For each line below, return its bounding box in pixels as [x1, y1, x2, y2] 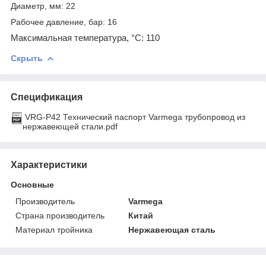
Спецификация [11, 91, 83, 102]
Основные [11, 179, 54, 189]
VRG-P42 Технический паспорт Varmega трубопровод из [25, 112, 245, 122]
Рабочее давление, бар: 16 [11, 17, 117, 27]
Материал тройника [15, 224, 93, 235]
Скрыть [11, 53, 43, 63]
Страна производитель [15, 210, 104, 220]
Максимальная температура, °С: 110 [11, 33, 160, 43]
